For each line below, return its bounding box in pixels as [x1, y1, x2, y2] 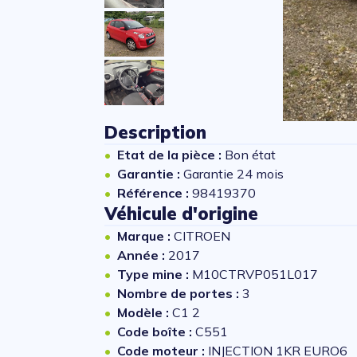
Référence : [116, 185, 192, 201]
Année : [116, 247, 168, 263]
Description [104, 121, 206, 143]
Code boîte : [116, 324, 195, 339]
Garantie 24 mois [182, 166, 284, 182]
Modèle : [116, 304, 172, 320]
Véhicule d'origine [104, 202, 258, 225]
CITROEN [173, 228, 230, 244]
